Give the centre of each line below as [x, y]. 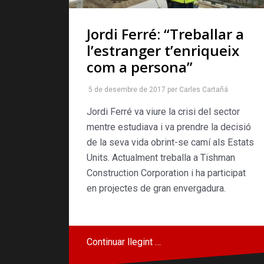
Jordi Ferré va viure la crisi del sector [163, 111]
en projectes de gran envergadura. [156, 188]
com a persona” [140, 67]
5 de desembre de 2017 [127, 89]
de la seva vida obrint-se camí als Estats [170, 142]
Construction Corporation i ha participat [166, 173]
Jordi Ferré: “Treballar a [165, 34]
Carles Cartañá [204, 89]
